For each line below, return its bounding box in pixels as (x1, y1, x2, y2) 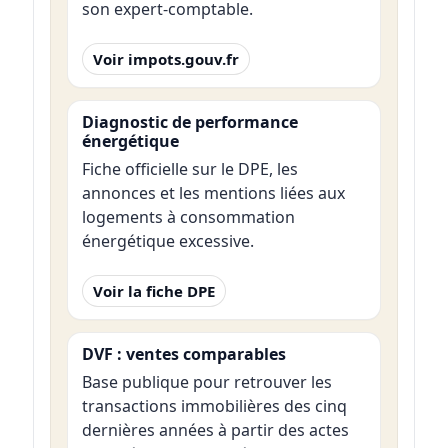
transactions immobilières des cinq (81, 395, 347, 418)
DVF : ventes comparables (81, 342, 286, 365)
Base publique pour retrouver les (81, 371, 332, 394)
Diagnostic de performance (81, 110, 298, 133)
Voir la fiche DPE (92, 280, 215, 301)
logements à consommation (81, 206, 295, 229)
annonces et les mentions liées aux (81, 182, 345, 205)
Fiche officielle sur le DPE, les (81, 158, 298, 181)
